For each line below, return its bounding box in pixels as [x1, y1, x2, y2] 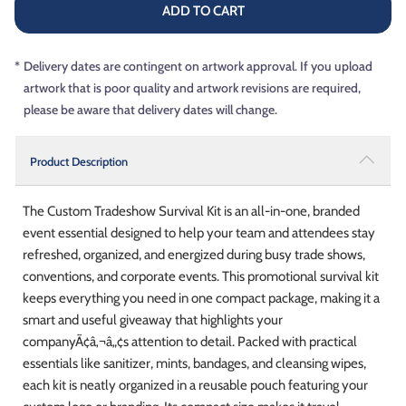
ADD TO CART [161, 2, 245, 19]
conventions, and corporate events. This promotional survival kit [23, 267, 379, 285]
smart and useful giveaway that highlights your [23, 311, 283, 328]
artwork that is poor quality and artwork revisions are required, [24, 79, 361, 96]
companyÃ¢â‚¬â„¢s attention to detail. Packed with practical [23, 333, 357, 350]
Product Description [30, 153, 128, 169]
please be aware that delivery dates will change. [24, 101, 277, 118]
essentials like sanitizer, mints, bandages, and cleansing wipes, [23, 354, 366, 372]
